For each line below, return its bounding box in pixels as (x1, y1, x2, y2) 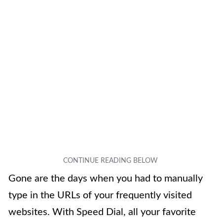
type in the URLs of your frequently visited (8, 190, 192, 201)
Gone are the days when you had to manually (8, 174, 203, 184)
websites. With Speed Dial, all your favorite (8, 207, 196, 218)
